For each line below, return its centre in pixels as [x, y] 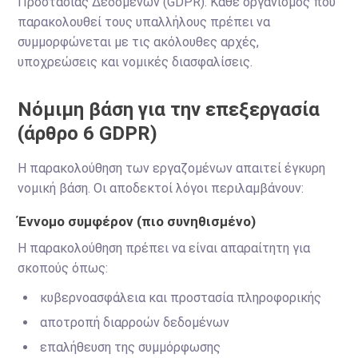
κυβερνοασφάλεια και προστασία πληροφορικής [181, 298]
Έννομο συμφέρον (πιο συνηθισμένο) [137, 221]
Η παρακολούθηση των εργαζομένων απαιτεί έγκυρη [172, 168]
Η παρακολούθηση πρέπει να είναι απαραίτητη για [164, 248]
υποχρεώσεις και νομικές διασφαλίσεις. [135, 62]
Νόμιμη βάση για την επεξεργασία [169, 109]
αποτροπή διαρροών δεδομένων [135, 322]
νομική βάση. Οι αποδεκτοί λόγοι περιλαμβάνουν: [161, 188]
